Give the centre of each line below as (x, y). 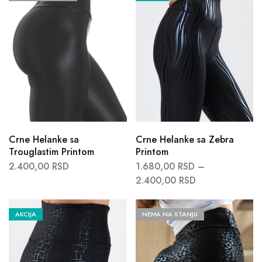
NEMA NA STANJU (170, 214)
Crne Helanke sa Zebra (185, 140)
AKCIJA (26, 214)
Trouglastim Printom (51, 152)
